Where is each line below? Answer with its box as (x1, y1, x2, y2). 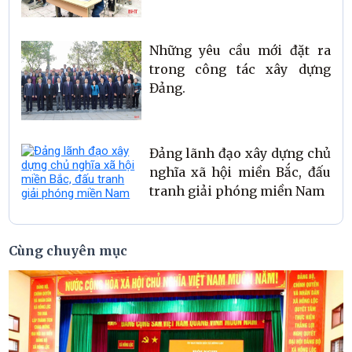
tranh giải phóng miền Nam (148, 183, 324, 200)
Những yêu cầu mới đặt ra (148, 42, 331, 58)
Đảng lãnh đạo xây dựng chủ (148, 145, 331, 162)
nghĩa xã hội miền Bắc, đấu (148, 164, 331, 181)
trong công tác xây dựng (148, 60, 331, 77)
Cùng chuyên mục (9, 242, 128, 258)
